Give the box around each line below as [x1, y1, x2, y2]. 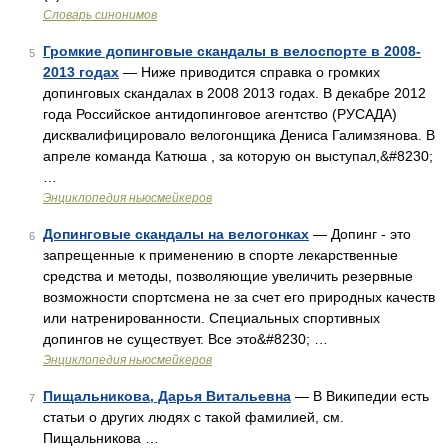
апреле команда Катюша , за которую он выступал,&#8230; [43, 148, 433, 164]
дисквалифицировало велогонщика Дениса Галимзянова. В [43, 127, 435, 143]
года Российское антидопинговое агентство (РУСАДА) [43, 106, 397, 122]
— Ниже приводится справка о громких [119, 64, 380, 80]
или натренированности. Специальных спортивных [43, 310, 380, 326]
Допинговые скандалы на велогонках [43, 226, 309, 242]
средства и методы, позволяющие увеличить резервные [43, 268, 413, 284]
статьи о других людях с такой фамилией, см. [43, 409, 344, 425]
